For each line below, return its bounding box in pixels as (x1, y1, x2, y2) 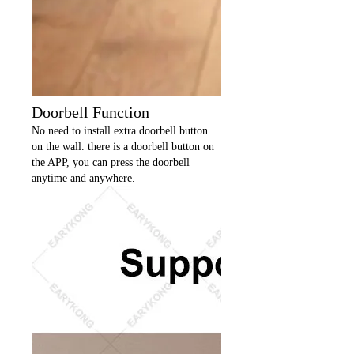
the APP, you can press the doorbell (32, 156, 190, 168)
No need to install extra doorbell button (32, 124, 208, 137)
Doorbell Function (32, 103, 149, 121)
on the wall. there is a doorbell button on (32, 140, 214, 153)
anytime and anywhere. (32, 171, 135, 184)
